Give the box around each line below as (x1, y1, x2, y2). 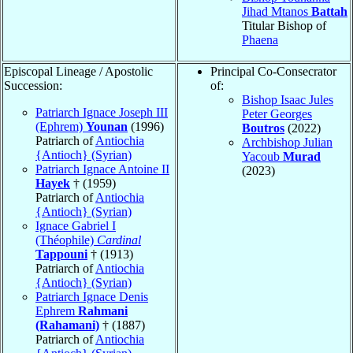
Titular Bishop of (242, 18, 326, 32)
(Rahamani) (35, 318, 99, 332)
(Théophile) (35, 232, 97, 247)
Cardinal (97, 232, 141, 247)
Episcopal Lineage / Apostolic (4, 64, 153, 78)
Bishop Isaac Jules (242, 92, 333, 106)
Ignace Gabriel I (35, 218, 116, 232)
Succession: (4, 78, 62, 92)
